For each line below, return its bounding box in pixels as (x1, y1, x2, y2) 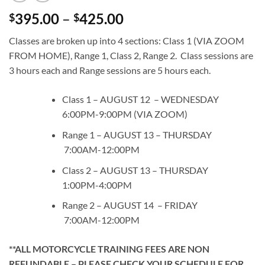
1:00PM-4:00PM (62, 179, 132, 190)
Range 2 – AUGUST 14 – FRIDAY (62, 199, 240, 211)
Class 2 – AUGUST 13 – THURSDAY (62, 164, 245, 176)
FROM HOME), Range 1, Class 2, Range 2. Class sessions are (9, 50, 253, 62)
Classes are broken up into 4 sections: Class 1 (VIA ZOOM (9, 35, 244, 47)
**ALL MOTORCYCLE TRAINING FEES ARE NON (9, 243, 209, 255)
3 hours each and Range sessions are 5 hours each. (9, 64, 211, 76)
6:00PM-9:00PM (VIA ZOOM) (62, 108, 188, 120)
